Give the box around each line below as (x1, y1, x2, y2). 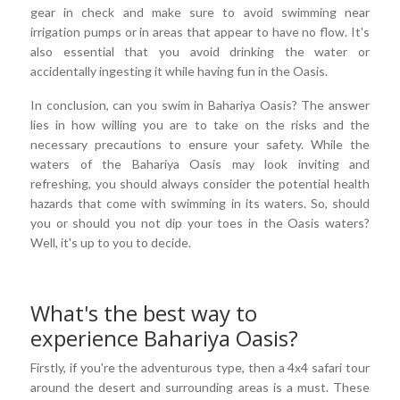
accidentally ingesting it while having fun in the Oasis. (30, 62, 328, 79)
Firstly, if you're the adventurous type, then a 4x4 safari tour (30, 359, 370, 375)
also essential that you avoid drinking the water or (30, 43, 370, 59)
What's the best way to (30, 297, 257, 328)
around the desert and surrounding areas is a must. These (30, 379, 370, 395)
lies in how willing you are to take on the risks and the (30, 116, 370, 132)
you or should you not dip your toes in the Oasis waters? (30, 214, 370, 230)
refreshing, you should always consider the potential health (30, 175, 370, 191)
